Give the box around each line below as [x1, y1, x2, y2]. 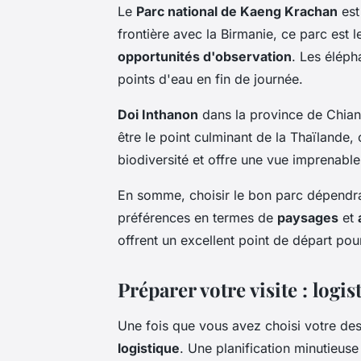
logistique [118, 339, 180, 356]
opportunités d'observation [118, 48, 292, 64]
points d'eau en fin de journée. [118, 70, 303, 87]
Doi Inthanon [118, 106, 198, 122]
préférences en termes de [118, 209, 277, 226]
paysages [277, 209, 338, 226]
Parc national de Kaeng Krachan [136, 2, 338, 19]
